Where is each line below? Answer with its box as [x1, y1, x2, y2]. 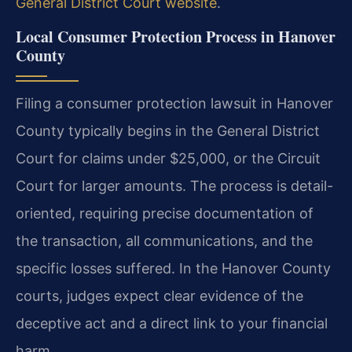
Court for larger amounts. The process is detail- [16, 177, 333, 194]
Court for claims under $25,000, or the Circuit [16, 149, 321, 167]
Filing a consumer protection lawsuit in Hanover [16, 94, 333, 112]
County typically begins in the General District [16, 122, 320, 139]
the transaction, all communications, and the [16, 232, 313, 249]
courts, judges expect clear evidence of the [16, 287, 303, 304]
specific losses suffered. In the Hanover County [16, 259, 331, 277]
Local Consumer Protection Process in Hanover [16, 24, 335, 48]
